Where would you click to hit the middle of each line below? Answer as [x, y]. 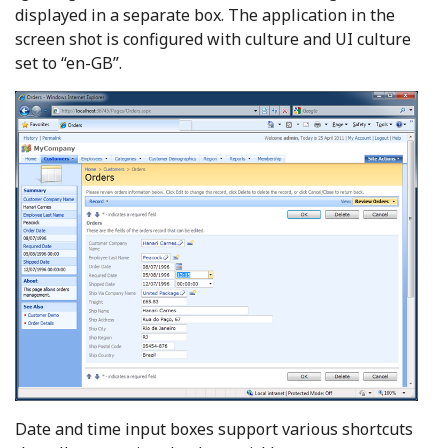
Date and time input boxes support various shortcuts [214, 429]
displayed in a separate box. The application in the [205, 15]
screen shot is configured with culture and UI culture [213, 39]
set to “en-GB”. [68, 63]
